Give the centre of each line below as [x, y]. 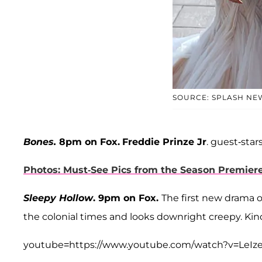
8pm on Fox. [88, 142]
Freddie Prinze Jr [164, 142]
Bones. [40, 142]
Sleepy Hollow [58, 198]
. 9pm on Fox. [127, 198]
